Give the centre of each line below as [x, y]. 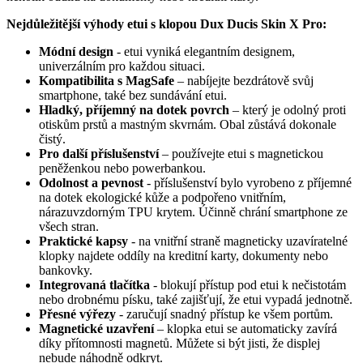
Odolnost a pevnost [91, 183]
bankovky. [66, 271]
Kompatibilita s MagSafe [107, 81]
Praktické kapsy [83, 241]
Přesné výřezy [77, 314]
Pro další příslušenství [99, 154]
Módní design [76, 52]
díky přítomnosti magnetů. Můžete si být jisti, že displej [179, 344]
